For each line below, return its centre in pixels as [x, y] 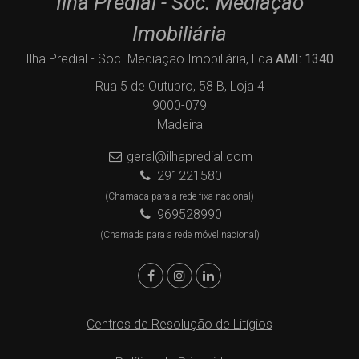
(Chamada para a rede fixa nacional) [179, 196]
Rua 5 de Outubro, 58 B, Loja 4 [179, 86]
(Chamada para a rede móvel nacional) [179, 234]
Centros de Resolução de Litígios [179, 324]
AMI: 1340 [305, 58]
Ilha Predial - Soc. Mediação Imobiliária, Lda [151, 58]
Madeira [179, 124]
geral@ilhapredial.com [189, 156]
